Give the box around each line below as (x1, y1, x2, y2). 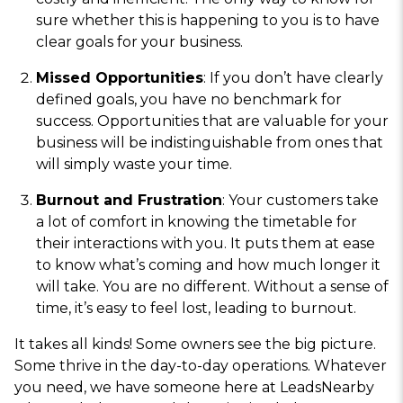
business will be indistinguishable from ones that (36, 134, 383, 152)
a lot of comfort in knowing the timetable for (36, 213, 357, 231)
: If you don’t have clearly (203, 69, 383, 87)
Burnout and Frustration (36, 192, 222, 210)
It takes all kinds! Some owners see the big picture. (14, 336, 376, 354)
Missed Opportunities (36, 69, 203, 87)
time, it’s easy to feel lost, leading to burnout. (36, 300, 356, 318)
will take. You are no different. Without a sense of (36, 278, 389, 296)
